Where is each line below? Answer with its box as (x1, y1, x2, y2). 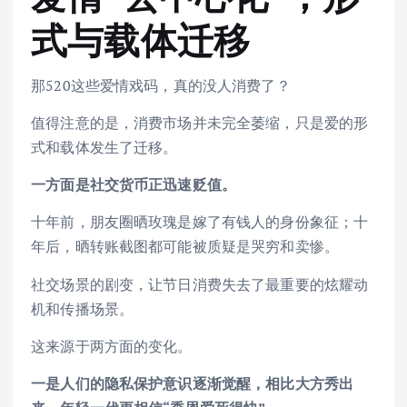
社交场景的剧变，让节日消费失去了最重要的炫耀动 (31, 273, 369, 294)
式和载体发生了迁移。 (31, 137, 178, 158)
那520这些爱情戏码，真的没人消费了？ (31, 75, 291, 96)
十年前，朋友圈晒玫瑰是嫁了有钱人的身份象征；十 (31, 212, 369, 233)
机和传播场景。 (31, 298, 134, 319)
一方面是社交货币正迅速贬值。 (31, 174, 237, 195)
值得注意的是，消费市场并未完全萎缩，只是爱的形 (31, 113, 369, 134)
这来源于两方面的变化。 (31, 335, 193, 356)
